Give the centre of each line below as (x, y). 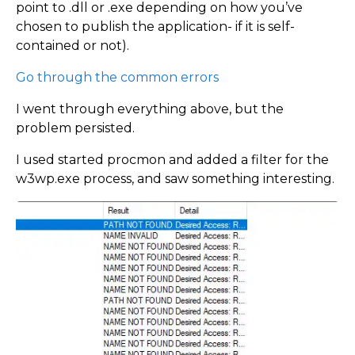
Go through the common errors (117, 78)
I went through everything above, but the (150, 109)
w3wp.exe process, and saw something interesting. (175, 179)
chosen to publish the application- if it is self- (155, 27)
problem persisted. (75, 128)
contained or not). (73, 46)
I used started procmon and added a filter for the (172, 160)
